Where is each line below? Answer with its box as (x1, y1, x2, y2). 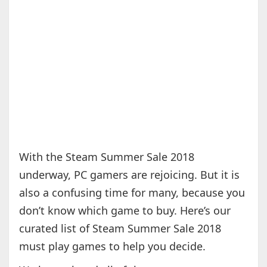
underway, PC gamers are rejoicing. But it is (18, 167, 240, 182)
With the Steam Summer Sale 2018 (18, 150, 194, 164)
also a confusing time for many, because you (18, 185, 245, 200)
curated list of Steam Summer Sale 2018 (18, 221, 221, 236)
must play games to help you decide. (18, 239, 206, 254)
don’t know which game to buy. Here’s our (18, 203, 231, 218)
